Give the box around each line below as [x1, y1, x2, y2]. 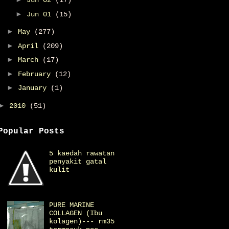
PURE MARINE [49, 200, 95, 209]
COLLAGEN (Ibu [49, 209, 103, 217]
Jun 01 [26, 10, 55, 18]
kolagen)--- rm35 [49, 217, 115, 225]
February [17, 70, 55, 78]
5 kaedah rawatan [49, 149, 115, 158]
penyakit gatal [49, 157, 107, 166]
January [17, 84, 51, 93]
